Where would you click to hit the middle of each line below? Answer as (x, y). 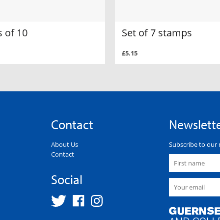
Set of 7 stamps (157, 32)
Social (67, 180)
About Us (65, 145)
